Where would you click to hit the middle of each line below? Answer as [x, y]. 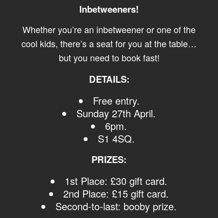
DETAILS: [109, 79]
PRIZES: [109, 160]
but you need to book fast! [109, 58]
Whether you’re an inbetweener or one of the [109, 29]
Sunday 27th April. [116, 113]
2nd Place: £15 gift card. [116, 194]
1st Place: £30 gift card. [116, 181]
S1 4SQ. [116, 139]
